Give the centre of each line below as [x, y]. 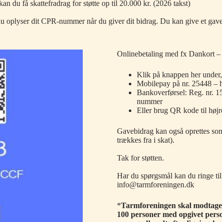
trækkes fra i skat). [146, 140]
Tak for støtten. [140, 158]
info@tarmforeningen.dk [156, 185]
